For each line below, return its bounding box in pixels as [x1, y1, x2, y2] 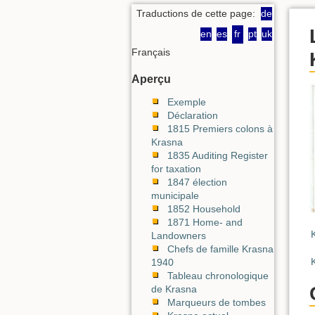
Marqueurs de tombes [167, 297, 266, 308]
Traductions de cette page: [136, 7, 258, 19]
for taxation [151, 163, 201, 174]
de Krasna [151, 283, 197, 295]
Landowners [151, 230, 206, 241]
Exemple [167, 96, 206, 108]
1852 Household [167, 203, 240, 214]
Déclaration [167, 110, 218, 121]
